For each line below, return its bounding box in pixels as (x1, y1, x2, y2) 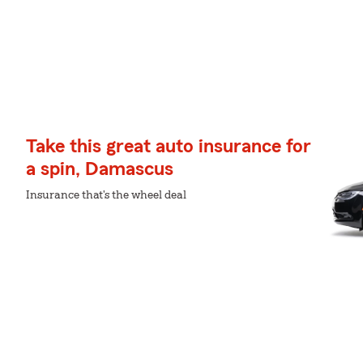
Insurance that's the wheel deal (26, 190, 186, 201)
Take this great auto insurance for (26, 137, 311, 156)
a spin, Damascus (26, 160, 173, 179)
